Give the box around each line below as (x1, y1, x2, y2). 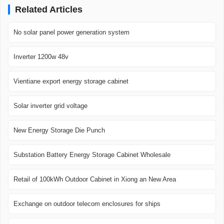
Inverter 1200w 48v (13, 52, 68, 60)
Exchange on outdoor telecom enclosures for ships (13, 199, 160, 207)
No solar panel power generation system (13, 28, 129, 36)
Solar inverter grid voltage (13, 101, 87, 109)
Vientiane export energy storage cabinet (13, 77, 128, 85)
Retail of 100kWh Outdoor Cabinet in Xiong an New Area (13, 175, 176, 183)
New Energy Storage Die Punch (13, 126, 105, 134)
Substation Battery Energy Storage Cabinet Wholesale (13, 150, 170, 158)
